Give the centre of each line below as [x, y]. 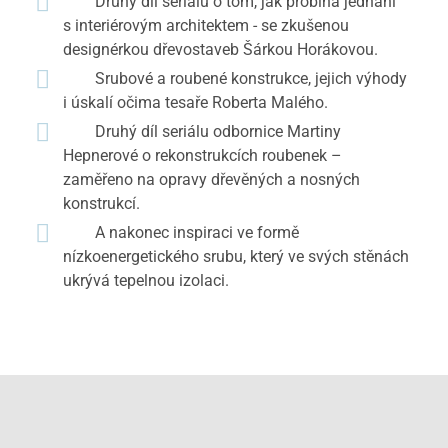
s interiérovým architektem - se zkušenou [206, 25]
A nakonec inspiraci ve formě [181, 232]
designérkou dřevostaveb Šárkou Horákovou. [220, 49]
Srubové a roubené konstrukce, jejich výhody [235, 78]
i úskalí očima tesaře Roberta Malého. [195, 102]
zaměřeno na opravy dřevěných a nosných [211, 179]
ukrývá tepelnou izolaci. [146, 280]
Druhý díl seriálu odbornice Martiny [202, 131]
